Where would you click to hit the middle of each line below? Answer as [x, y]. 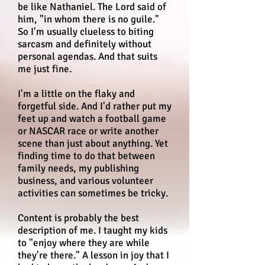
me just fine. [45, 69]
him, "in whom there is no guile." [88, 19]
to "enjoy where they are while [84, 243]
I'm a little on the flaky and [76, 94]
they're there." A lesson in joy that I [93, 255]
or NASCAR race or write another [88, 131]
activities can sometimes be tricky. [93, 193]
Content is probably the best [78, 218]
